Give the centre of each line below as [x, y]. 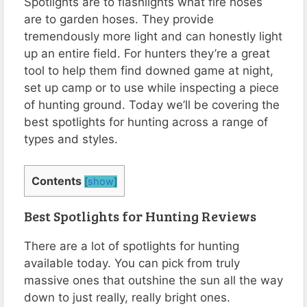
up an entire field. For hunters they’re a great [147, 53]
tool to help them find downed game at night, [149, 70]
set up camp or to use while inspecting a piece [151, 87]
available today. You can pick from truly [132, 263]
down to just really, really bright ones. [127, 298]
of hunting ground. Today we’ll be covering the [152, 105]
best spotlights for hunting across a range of [146, 122]
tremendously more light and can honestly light [153, 36]
